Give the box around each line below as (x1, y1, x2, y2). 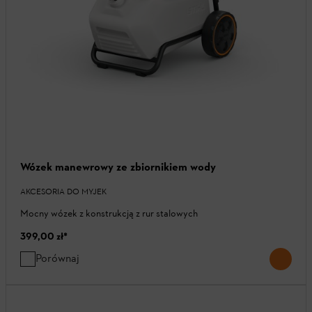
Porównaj (36, 251, 79, 265)
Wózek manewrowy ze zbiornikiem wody (20, 160, 216, 174)
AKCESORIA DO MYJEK (20, 187, 107, 197)
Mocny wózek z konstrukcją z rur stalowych (20, 208, 198, 220)
